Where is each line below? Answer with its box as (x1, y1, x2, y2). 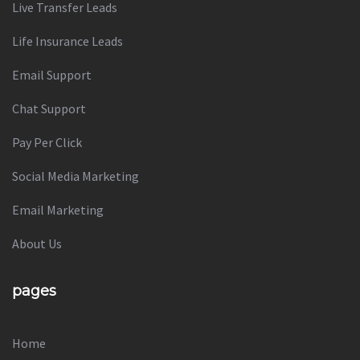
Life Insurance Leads (12, 33, 123, 50)
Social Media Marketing (12, 168, 139, 185)
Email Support (12, 67, 92, 84)
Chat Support (12, 100, 86, 117)
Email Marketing (12, 202, 104, 219)
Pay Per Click (12, 134, 82, 151)
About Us (12, 235, 62, 252)
